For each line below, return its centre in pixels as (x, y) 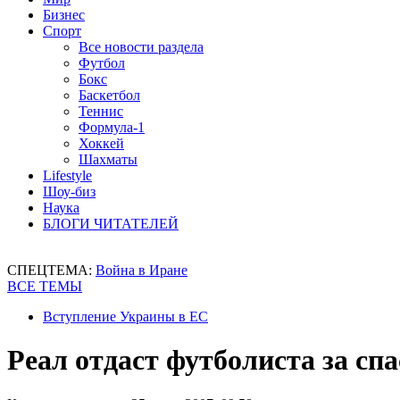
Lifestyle (67, 175)
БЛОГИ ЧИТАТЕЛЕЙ (111, 224)
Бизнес (64, 15)
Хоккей (101, 143)
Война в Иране (142, 270)
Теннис (101, 111)
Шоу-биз (69, 192)
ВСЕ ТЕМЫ (45, 286)
